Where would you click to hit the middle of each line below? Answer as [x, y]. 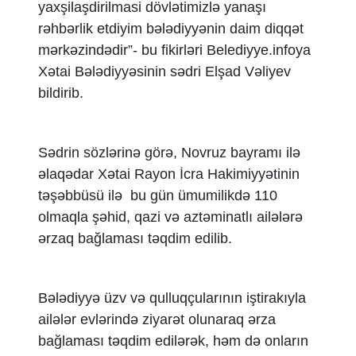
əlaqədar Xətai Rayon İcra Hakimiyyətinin [169, 174]
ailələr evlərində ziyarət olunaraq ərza [157, 319]
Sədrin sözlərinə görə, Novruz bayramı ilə [169, 153]
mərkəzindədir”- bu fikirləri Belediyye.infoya [174, 50]
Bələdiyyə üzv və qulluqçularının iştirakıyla [172, 298]
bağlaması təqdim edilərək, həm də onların [173, 341]
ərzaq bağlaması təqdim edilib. [137, 238]
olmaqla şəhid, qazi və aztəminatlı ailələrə [170, 217]
